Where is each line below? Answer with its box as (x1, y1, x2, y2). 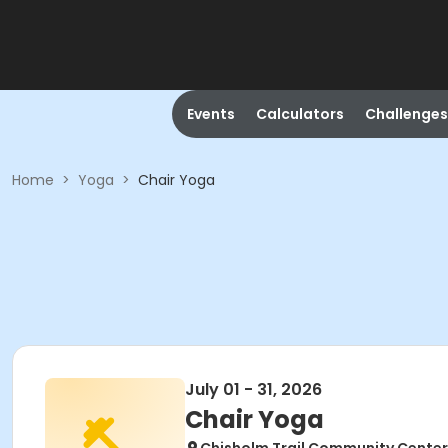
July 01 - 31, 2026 (185, 378, 322, 401)
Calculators (255, 104, 344, 124)
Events (186, 104, 235, 124)
